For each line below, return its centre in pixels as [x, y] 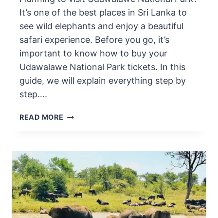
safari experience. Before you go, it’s [94, 40]
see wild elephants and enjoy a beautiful [101, 26]
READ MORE [42, 117]
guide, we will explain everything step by [103, 81]
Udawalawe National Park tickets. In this [102, 67]
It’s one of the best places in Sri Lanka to [103, 13]
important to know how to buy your [93, 54]
